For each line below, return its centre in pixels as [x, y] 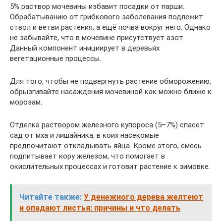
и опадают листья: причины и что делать [100, 208]
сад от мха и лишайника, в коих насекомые [84, 135]
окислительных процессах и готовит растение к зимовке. [110, 166]
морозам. [26, 102]
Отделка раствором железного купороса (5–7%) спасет [107, 125]
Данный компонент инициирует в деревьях [85, 48]
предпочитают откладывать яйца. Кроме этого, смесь [106, 146]
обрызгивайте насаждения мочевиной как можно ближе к [111, 92]
